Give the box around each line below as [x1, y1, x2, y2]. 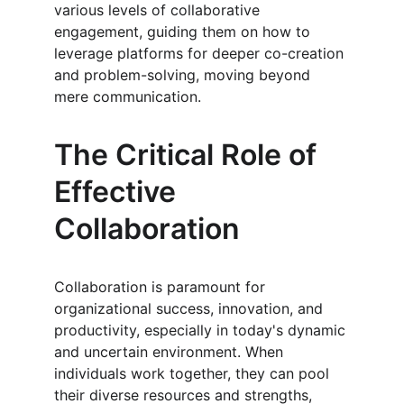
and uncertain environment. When [54, 343, 288, 361]
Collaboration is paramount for [54, 278, 270, 296]
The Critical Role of [54, 137, 324, 172]
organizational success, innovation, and [54, 299, 327, 317]
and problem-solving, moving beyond [54, 66, 315, 84]
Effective [54, 174, 183, 209]
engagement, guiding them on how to [54, 23, 315, 41]
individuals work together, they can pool [54, 364, 334, 382]
